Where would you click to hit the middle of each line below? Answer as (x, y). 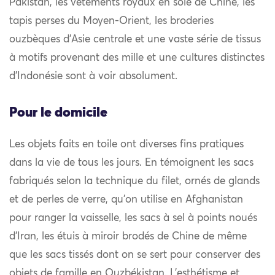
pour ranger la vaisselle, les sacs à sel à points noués (133, 219)
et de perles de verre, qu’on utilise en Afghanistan (126, 200)
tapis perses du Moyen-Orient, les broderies (111, 21)
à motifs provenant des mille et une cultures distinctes (137, 58)
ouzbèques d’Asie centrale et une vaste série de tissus (135, 40)
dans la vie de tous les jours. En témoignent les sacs (131, 163)
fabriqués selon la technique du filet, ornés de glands (134, 182)
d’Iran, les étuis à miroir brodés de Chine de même (128, 237)
